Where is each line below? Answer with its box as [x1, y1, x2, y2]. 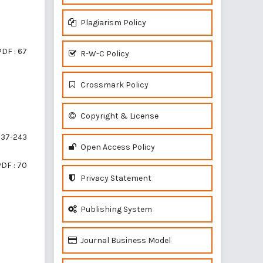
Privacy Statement [79, 173, 151, 183]
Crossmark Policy [79, 80, 149, 90]
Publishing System [79, 204, 152, 214]
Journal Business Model [79, 235, 171, 245]
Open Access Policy [79, 142, 155, 152]
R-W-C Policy [79, 49, 129, 59]
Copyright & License [79, 111, 159, 121]
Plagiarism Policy [79, 18, 146, 28]
